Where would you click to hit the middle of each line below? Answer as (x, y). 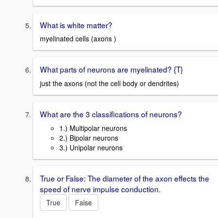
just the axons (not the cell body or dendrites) (109, 83)
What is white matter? (76, 25)
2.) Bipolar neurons (89, 137)
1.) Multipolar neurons (93, 128)
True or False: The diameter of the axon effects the (125, 178)
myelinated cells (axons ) (78, 39)
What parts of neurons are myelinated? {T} (111, 69)
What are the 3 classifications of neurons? (111, 114)
